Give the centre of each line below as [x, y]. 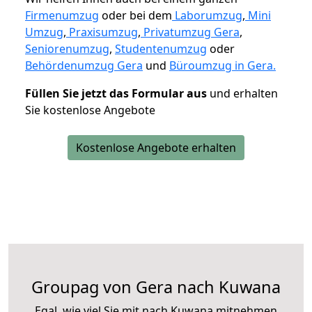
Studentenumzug [161, 48]
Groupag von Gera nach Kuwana [156, 287]
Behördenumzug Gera [84, 65]
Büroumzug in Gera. [223, 65]
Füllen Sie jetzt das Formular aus [116, 93]
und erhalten [242, 93]
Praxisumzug [103, 32]
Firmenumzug [62, 15]
